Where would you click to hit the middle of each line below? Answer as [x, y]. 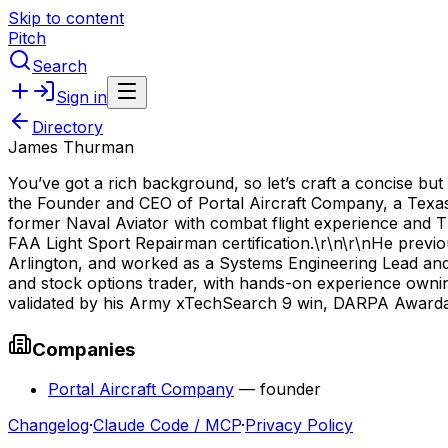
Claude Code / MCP [167, 425]
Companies [83, 349]
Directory [67, 127]
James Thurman [71, 147]
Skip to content [66, 18]
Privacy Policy [299, 425]
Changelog [48, 425]
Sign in [81, 97]
